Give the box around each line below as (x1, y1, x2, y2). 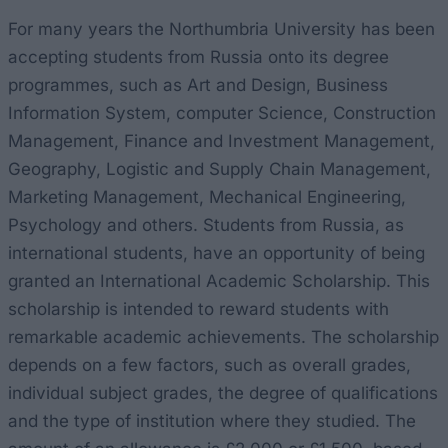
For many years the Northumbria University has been (8, 19, 435, 39)
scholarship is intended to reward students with (8, 299, 389, 319)
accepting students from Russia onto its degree (8, 47, 389, 67)
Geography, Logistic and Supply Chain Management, (8, 159, 431, 179)
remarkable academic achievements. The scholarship (8, 327, 439, 347)
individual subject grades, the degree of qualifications (8, 383, 438, 403)
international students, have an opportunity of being (8, 243, 425, 263)
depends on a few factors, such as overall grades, (8, 355, 411, 375)
